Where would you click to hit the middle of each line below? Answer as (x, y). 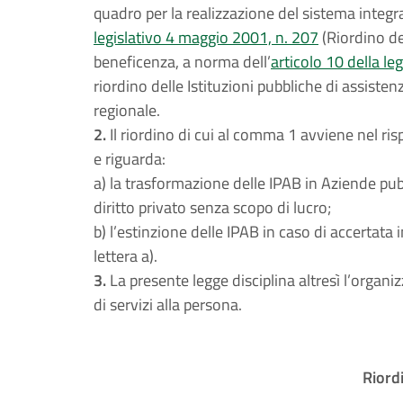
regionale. (127, 110)
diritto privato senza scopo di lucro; (212, 207)
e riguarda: (130, 159)
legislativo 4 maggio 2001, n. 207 (206, 37)
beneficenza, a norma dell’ (182, 62)
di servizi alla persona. (168, 304)
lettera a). (125, 256)
